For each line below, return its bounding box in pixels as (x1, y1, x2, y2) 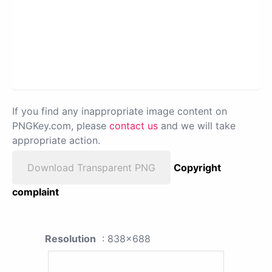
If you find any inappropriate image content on (12, 105, 227, 118)
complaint (12, 186, 59, 199)
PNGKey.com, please (12, 120, 109, 132)
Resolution (45, 233, 96, 245)
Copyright (174, 161, 221, 174)
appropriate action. (12, 134, 100, 147)
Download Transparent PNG (27, 161, 155, 174)
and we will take (158, 120, 236, 132)
